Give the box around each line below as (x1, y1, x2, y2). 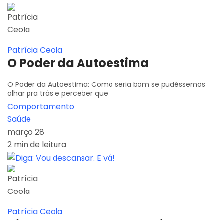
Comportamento (7, 101, 74, 112)
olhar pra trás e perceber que (7, 88, 108, 99)
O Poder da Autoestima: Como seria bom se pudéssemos (7, 80, 205, 90)
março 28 (7, 126, 44, 138)
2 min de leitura (7, 139, 66, 151)
